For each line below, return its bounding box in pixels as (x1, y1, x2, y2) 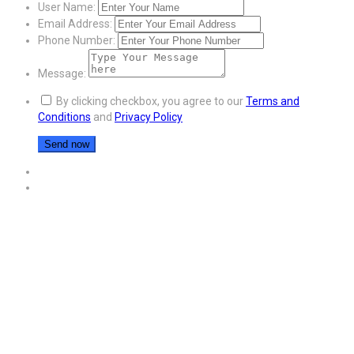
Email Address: (38, 17, 112, 31)
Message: (38, 67, 86, 81)
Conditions (38, 111, 91, 124)
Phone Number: (38, 34, 115, 47)
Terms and (246, 95, 299, 108)
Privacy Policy (115, 111, 183, 124)
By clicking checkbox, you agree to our (56, 95, 246, 108)
